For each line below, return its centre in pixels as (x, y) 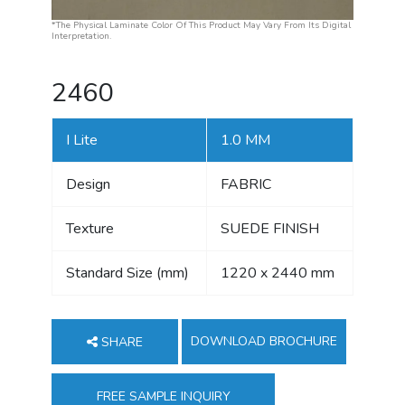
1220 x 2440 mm (277, 273)
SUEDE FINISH (269, 228)
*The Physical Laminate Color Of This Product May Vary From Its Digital (201, 25)
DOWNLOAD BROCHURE (264, 341)
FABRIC (245, 184)
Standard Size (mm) (127, 273)
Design (88, 184)
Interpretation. (81, 36)
